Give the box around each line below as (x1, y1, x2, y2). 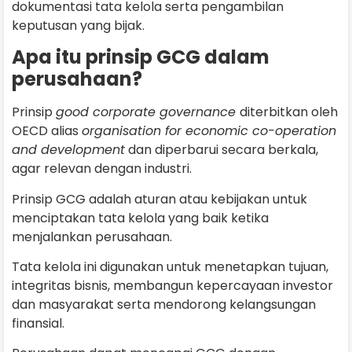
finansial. (12, 314, 64, 333)
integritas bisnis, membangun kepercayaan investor (12, 277, 333, 295)
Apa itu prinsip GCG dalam (12, 44, 269, 71)
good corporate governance (56, 103, 240, 122)
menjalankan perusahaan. (12, 227, 175, 246)
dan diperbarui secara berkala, (125, 141, 318, 159)
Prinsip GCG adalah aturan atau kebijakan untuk (12, 189, 307, 208)
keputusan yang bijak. (12, 16, 145, 35)
